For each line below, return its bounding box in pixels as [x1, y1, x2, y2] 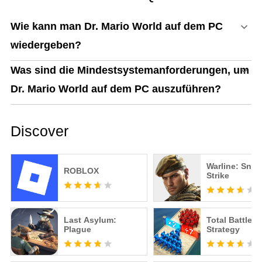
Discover [10, 123, 68, 140]
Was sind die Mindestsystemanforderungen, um [10, 64, 249, 77]
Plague [63, 225, 91, 235]
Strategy [206, 225, 240, 235]
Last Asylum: [63, 215, 116, 225]
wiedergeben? [10, 39, 81, 51]
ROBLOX [63, 166, 99, 176]
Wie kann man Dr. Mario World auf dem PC [10, 20, 223, 33]
